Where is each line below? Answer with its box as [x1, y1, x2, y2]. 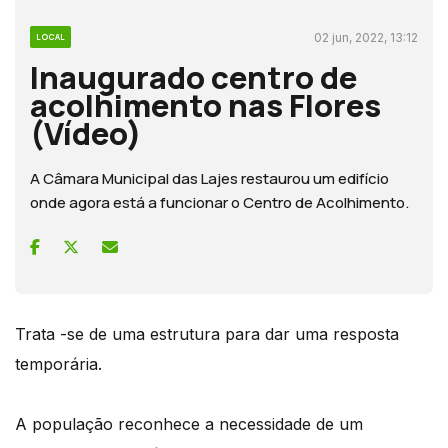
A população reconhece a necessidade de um [15, 413, 363, 434]
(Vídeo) [30, 111, 142, 154]
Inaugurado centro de [30, 55, 357, 98]
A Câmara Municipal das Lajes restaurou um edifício [30, 167, 389, 189]
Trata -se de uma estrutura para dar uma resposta [15, 323, 399, 344]
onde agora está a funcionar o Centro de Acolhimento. [30, 191, 409, 213]
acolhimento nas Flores [30, 83, 381, 126]
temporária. [15, 353, 102, 374]
